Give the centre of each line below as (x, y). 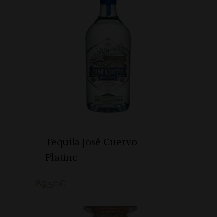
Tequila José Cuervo (91, 142)
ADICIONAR (105, 41)
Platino (62, 158)
